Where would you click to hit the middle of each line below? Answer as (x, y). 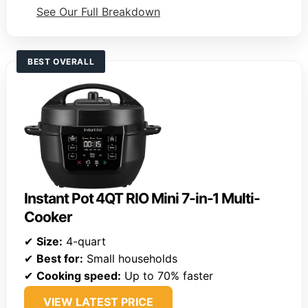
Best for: (60, 258)
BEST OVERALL (61, 61)
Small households (130, 258)
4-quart (84, 241)
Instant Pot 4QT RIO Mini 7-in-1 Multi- (142, 198)
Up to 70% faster (167, 275)
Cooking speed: (79, 275)
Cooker (48, 217)
